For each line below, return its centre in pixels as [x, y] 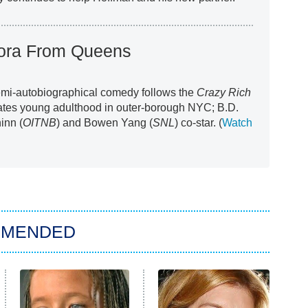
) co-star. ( [199, 122]
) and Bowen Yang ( [105, 122]
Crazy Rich [224, 92]
